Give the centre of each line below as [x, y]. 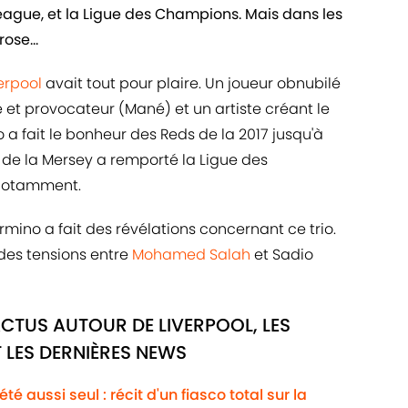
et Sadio [282, 255]
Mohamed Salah [191, 255]
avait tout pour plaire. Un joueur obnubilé [193, 84]
